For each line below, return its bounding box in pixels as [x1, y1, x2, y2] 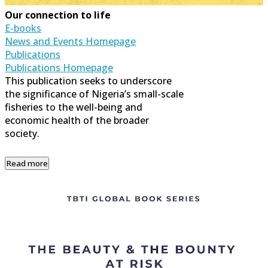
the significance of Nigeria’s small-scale [5, 87, 184, 100]
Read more [6, 157, 48, 169]
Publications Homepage [5, 60, 113, 74]
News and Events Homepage [5, 34, 136, 48]
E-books [5, 21, 41, 35]
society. [5, 126, 39, 140]
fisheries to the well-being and [5, 100, 142, 114]
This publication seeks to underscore [5, 74, 172, 87]
